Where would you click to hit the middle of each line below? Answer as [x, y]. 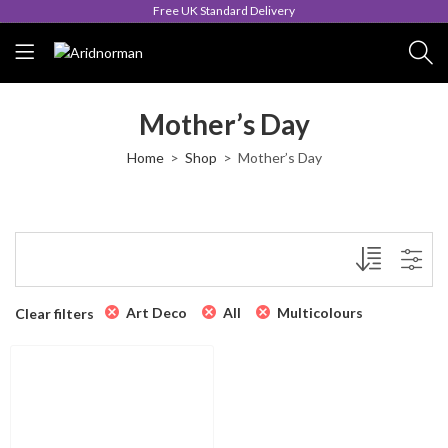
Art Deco [156, 312]
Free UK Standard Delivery [224, 10]
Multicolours [320, 312]
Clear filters [54, 313]
